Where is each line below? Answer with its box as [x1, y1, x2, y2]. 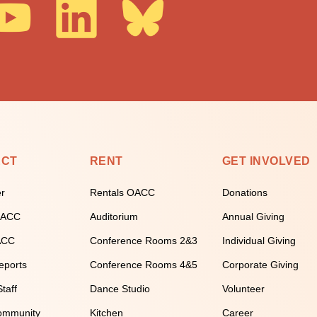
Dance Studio [89, 283, 150, 294]
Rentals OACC [89, 187, 155, 198]
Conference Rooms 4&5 [89, 259, 197, 270]
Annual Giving [221, 211, 284, 222]
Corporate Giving [221, 259, 299, 270]
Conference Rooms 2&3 [89, 235, 197, 246]
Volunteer [221, 283, 265, 294]
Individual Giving [221, 235, 296, 246]
